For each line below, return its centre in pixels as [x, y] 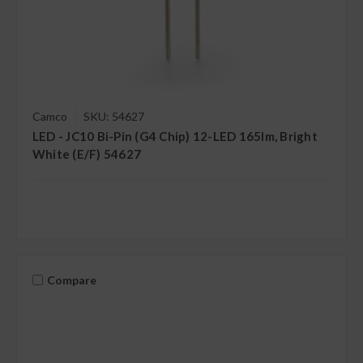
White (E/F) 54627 [87, 154]
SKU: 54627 [113, 117]
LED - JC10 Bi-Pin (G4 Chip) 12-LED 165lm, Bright [175, 137]
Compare [71, 280]
